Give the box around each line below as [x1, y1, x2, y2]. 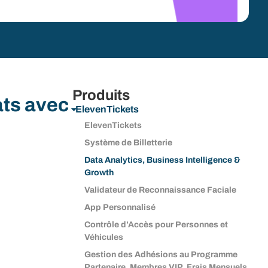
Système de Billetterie [84, 138, 172, 147]
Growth [84, 168, 114, 177]
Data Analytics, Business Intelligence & [84, 156, 240, 165]
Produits [72, 87, 130, 103]
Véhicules [84, 233, 123, 242]
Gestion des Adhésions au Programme [84, 250, 237, 259]
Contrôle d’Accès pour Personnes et [84, 220, 228, 229]
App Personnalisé [84, 203, 156, 212]
